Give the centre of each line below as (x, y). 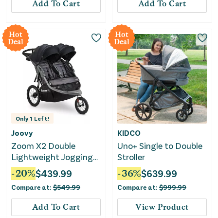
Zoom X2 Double (43, 145)
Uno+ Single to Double (160, 145)
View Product (162, 207)
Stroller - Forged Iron (51, 168)
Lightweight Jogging (52, 156)
